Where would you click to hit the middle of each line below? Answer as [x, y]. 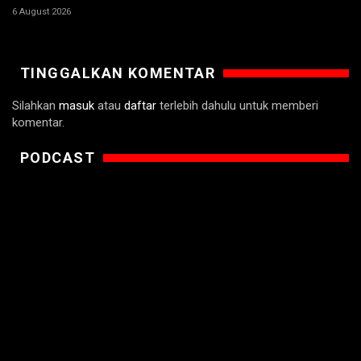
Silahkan [35, 105]
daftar [140, 105]
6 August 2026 [41, 11]
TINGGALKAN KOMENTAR [118, 73]
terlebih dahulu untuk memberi [237, 105]
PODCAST [58, 157]
